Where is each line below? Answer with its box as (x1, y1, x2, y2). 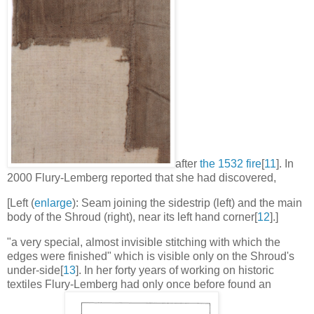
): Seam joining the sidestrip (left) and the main (72, 196, 302, 209)
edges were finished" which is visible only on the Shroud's (7, 250, 294, 262)
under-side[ (7, 264, 63, 276)
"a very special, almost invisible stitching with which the (7, 235, 280, 248)
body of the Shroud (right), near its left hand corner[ (7, 210, 257, 223)
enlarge (34, 196, 72, 209)
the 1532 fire (200, 157, 261, 170)
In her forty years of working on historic (84, 264, 274, 276)
